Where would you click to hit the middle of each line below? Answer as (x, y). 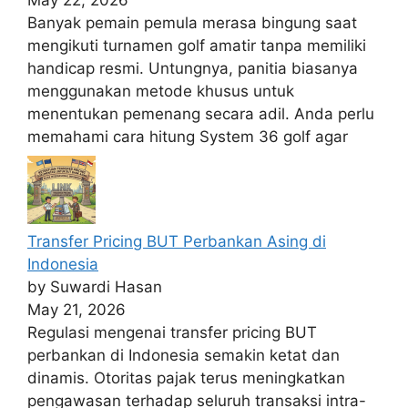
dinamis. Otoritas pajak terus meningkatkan (186, 378)
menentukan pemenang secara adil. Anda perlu (201, 113)
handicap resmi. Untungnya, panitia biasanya (193, 68)
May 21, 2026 (76, 310)
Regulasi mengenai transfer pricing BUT (172, 333)
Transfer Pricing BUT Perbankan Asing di (177, 242)
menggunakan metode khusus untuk (161, 91)
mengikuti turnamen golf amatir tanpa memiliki (197, 45)
